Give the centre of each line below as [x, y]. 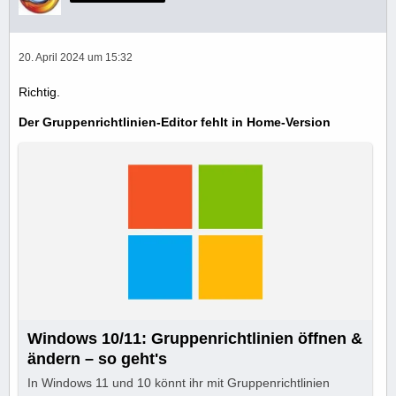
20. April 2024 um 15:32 [76, 58]
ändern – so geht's [97, 359]
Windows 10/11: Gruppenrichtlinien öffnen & [195, 339]
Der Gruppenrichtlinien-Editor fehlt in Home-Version [175, 122]
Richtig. [39, 92]
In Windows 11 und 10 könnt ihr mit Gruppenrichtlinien [179, 383]
